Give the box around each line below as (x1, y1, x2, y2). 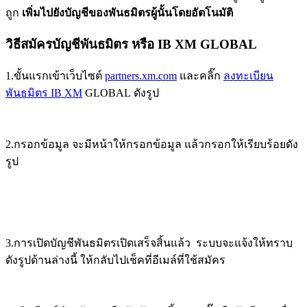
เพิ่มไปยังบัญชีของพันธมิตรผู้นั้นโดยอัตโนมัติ (22, 7, 233, 19)
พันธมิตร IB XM (5, 86, 82, 99)
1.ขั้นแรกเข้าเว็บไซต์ (5, 69, 105, 82)
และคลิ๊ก (177, 69, 223, 82)
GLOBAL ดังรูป (82, 86, 159, 99)
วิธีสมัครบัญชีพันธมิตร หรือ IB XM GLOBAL (5, 36, 257, 51)
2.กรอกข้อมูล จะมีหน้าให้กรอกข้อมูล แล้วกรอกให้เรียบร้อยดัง (5, 138, 298, 150)
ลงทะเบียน (223, 69, 273, 82)
